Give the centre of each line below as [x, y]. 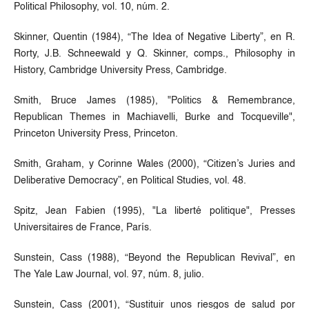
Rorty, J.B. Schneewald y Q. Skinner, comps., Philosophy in [154, 53]
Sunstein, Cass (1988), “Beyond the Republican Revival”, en [154, 258]
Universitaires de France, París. [82, 227]
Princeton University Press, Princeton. [96, 133]
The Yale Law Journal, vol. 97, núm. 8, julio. [109, 274]
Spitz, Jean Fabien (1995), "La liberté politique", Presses [154, 211]
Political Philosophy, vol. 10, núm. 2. [91, 7]
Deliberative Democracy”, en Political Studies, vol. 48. [130, 180]
